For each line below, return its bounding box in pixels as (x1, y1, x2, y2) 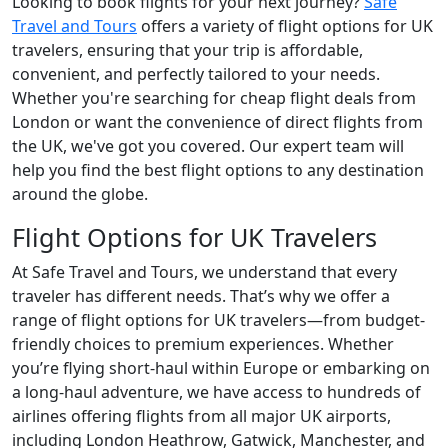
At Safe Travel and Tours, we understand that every (12, 261, 397, 284)
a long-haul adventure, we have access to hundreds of (12, 381, 421, 404)
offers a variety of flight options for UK (137, 15, 433, 38)
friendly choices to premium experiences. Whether (12, 333, 394, 356)
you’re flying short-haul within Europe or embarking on (12, 357, 430, 380)
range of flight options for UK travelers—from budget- (12, 309, 425, 332)
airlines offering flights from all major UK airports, (12, 405, 391, 428)
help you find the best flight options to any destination (12, 159, 424, 182)
